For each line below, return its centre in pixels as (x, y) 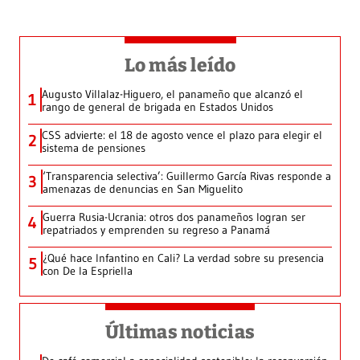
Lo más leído (180, 65)
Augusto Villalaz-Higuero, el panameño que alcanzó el (172, 94)
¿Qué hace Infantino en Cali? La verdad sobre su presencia (183, 258)
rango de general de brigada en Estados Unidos (157, 107)
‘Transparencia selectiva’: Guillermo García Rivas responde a (187, 176)
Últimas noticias (180, 332)
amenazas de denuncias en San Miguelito (143, 189)
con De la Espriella (88, 271)
